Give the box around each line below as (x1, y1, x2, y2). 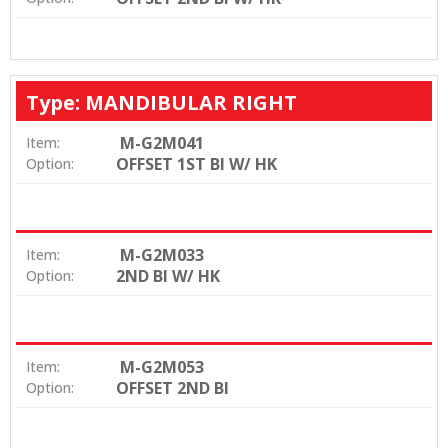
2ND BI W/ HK (116, 265, 220, 288)
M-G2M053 (120, 356, 204, 379)
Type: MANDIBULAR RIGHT (26, 89, 297, 117)
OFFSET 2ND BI (116, 377, 229, 400)
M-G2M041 (120, 132, 204, 155)
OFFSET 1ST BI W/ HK (116, 153, 277, 176)
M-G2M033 (120, 244, 204, 267)
